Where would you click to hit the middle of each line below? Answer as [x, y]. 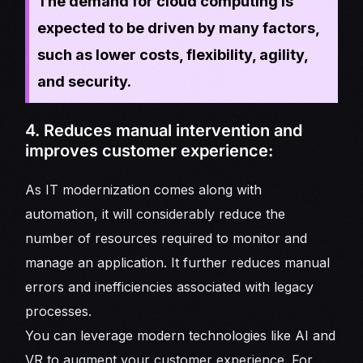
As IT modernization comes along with [144, 190]
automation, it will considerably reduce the [156, 214]
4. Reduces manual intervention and [164, 131]
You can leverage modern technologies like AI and [181, 336]
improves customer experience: [149, 151]
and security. [85, 82]
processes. [61, 312]
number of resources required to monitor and [167, 239]
